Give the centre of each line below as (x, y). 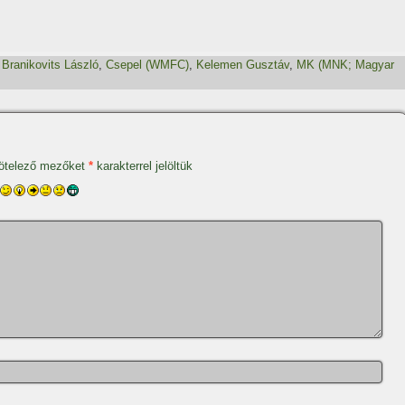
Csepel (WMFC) (147, 65)
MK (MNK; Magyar (345, 65)
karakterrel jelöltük (143, 166)
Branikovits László (50, 65)
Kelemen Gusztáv (243, 65)
